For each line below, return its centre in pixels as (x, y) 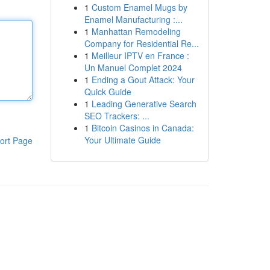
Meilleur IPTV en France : (140, 55)
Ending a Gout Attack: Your (143, 80)
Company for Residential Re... (141, 43)
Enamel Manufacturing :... (133, 19)
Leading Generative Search (144, 104)
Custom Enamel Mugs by (139, 7)
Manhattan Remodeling (136, 31)
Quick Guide (108, 92)
